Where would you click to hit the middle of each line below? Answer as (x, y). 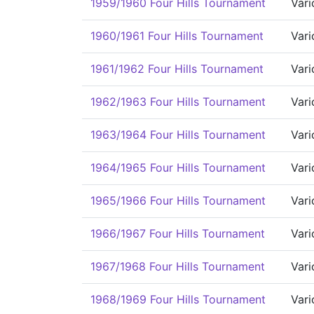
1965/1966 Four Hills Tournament (178, 200)
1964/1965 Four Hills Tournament (178, 168)
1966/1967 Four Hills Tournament (178, 233)
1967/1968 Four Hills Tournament (178, 266)
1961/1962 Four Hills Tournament (177, 69)
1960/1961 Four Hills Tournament (177, 36)
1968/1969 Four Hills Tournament (178, 299)
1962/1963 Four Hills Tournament (178, 102)
